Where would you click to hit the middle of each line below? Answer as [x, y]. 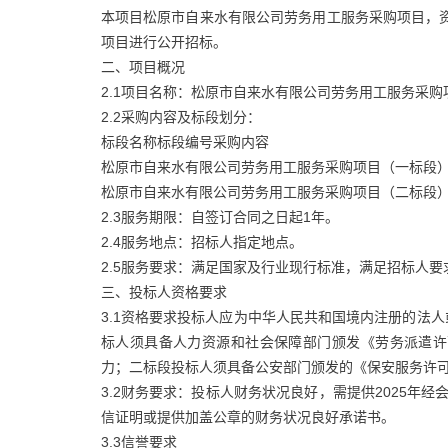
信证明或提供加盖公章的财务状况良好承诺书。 [247, 416]
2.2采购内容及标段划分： [180, 116]
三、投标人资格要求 [163, 291]
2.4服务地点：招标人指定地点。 [201, 241]
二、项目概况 [142, 66]
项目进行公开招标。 [163, 41]
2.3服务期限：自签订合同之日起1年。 [219, 216]
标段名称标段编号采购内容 [184, 141]
